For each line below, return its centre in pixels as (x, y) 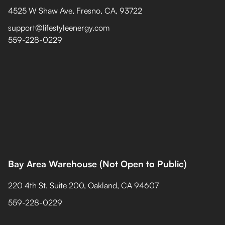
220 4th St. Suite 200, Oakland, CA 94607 (83, 185)
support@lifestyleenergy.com (59, 28)
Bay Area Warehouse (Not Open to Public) (97, 164)
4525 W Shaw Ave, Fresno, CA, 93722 (75, 11)
